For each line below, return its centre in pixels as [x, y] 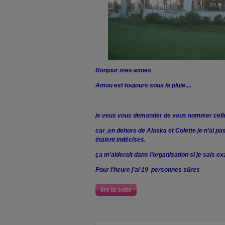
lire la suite [116, 190]
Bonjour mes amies [123, 70]
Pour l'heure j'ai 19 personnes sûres [148, 170]
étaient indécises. [121, 140]
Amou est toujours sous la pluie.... [143, 85]
